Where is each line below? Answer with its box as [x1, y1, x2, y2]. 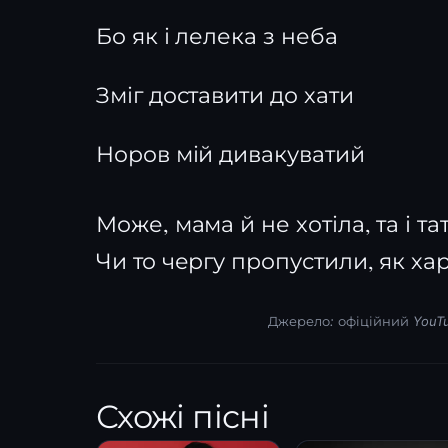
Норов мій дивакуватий [96, 139, 365, 168]
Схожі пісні [96, 394, 269, 437]
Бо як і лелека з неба [96, 21, 338, 50]
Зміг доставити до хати [96, 80, 354, 109]
